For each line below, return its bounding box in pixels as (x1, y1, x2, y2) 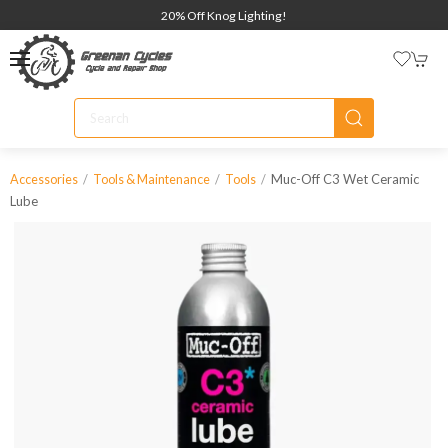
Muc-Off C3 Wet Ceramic (271, 171, 419, 187)
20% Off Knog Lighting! (161, 8, 287, 23)
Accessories (10, 172, 78, 187)
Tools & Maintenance (93, 172, 210, 187)
